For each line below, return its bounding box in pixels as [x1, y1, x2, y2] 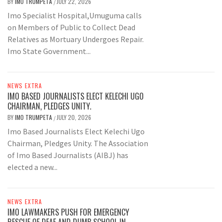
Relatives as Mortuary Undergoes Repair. [7, 34, 147, 44]
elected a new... [7, 162, 57, 172]
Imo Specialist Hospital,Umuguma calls [7, 10, 142, 20]
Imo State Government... [7, 46, 91, 56]
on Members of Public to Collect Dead [7, 22, 135, 32]
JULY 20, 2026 [56, 112, 91, 121]
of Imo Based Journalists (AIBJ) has [7, 150, 128, 160]
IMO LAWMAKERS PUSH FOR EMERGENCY [7, 206, 129, 218]
